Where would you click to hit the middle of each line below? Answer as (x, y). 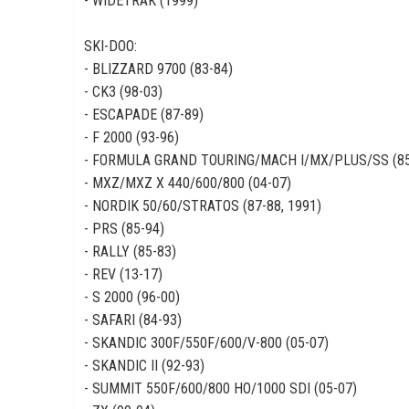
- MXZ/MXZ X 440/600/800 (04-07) (188, 183)
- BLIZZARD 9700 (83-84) (158, 69)
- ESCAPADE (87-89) (144, 115)
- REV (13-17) (123, 274)
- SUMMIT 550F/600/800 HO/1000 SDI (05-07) (220, 388)
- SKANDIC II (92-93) (144, 366)
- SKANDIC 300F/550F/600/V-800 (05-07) (206, 343)
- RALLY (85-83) (130, 252)
